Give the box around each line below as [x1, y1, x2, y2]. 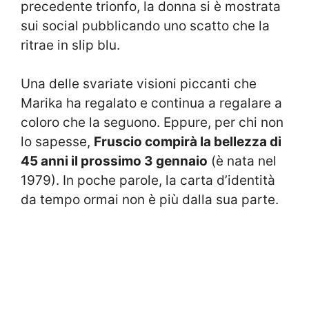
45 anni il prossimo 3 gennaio [21, 153, 208, 170]
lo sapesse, [21, 134, 94, 150]
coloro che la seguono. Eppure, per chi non [21, 114, 283, 131]
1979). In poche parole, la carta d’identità [21, 172, 275, 189]
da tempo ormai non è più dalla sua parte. [21, 192, 279, 208]
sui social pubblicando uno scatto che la [21, 17, 270, 34]
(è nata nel [208, 153, 277, 170]
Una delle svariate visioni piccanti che [21, 76, 257, 92]
